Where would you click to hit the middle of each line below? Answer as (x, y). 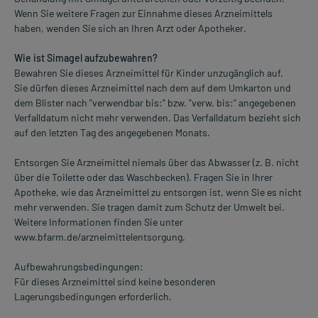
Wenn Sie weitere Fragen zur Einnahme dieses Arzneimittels (143, 13)
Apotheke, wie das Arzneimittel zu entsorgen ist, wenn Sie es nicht (158, 192)
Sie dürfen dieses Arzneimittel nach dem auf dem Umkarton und (153, 88)
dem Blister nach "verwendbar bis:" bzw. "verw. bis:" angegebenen (155, 103)
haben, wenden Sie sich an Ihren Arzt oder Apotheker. (130, 28)
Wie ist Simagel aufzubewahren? (86, 58)
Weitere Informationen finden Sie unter (99, 222)
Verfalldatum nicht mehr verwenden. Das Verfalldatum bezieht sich (158, 118)
